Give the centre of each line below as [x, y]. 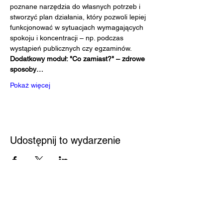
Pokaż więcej [30, 85]
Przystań [80, 214]
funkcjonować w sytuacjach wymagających [78, 27]
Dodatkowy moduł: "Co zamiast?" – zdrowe [78, 59]
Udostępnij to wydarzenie [65, 140]
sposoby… [27, 69]
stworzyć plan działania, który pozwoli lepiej [79, 17]
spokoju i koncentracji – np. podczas [68, 38]
